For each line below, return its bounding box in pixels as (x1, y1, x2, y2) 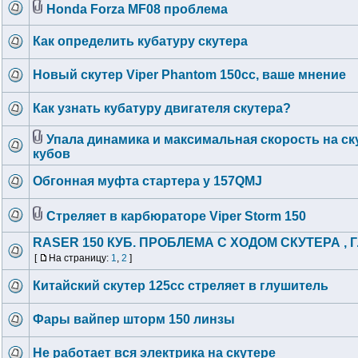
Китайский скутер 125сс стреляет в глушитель (33, 279, 328, 292)
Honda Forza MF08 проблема (46, 2, 228, 16)
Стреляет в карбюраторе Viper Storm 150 (46, 209, 306, 223)
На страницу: (49, 253, 111, 264)
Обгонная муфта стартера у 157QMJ (33, 174, 262, 188)
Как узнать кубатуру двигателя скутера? (33, 101, 291, 115)
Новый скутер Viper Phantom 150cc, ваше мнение (33, 68, 346, 82)
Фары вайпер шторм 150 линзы (33, 312, 235, 326)
